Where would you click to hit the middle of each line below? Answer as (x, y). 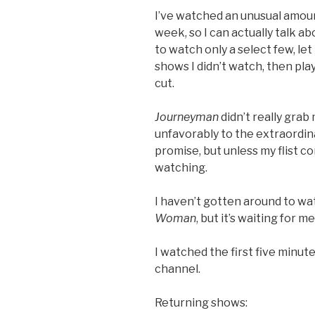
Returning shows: (201, 302)
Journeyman (187, 117)
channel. (178, 269)
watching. (181, 167)
